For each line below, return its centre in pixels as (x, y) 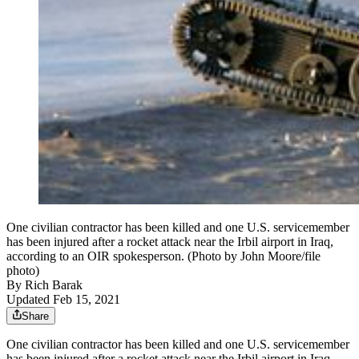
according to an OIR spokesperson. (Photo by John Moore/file (163, 256)
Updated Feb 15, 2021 (63, 300)
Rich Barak (54, 285)
